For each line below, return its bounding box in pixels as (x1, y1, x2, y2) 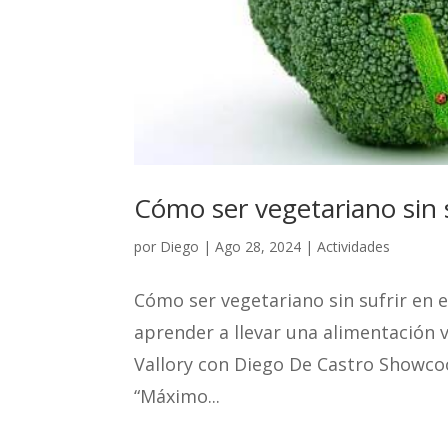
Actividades (317, 237, 391, 257)
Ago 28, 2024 (215, 237, 302, 257)
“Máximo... (134, 384, 221, 409)
